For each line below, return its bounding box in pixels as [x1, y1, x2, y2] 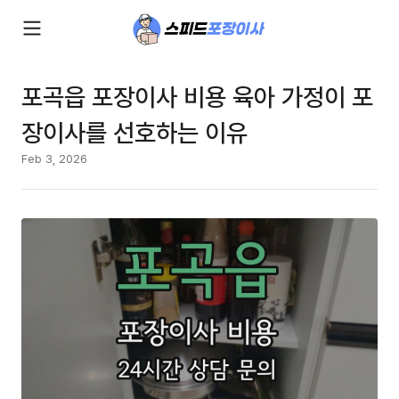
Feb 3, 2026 [21, 151, 87, 167]
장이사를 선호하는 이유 [21, 115, 248, 149]
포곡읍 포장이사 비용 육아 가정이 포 [21, 79, 373, 113]
